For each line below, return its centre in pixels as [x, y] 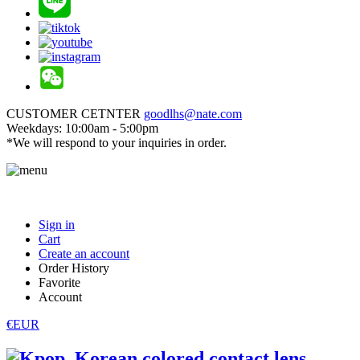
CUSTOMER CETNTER [75, 114]
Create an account [84, 254]
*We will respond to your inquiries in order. [117, 143]
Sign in [57, 225]
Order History [74, 268]
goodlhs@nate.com [193, 114]
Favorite [59, 282]
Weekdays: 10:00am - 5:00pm [82, 128]
